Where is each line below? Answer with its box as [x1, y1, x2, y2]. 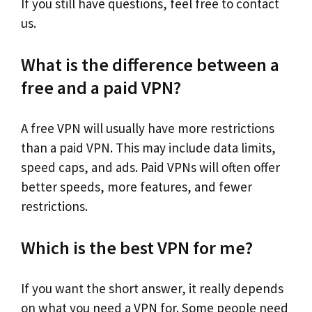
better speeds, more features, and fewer [21, 178, 252, 195]
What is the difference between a [21, 52, 279, 76]
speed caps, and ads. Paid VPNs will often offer [21, 159, 280, 175]
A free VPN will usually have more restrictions [21, 120, 274, 136]
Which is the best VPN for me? [21, 235, 253, 259]
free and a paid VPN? [21, 75, 181, 99]
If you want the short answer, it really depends [21, 280, 283, 297]
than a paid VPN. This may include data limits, [21, 139, 276, 156]
